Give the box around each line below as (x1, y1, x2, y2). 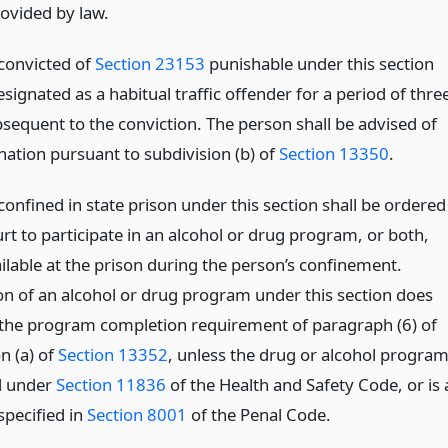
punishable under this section (204, 52, 434, 76)
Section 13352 (57, 342, 168, 366)
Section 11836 (55, 372, 166, 396)
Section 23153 (94, 52, 205, 76)
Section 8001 (86, 402, 187, 426)
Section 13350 (278, 142, 389, 166)
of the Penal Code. (186, 402, 331, 426)
